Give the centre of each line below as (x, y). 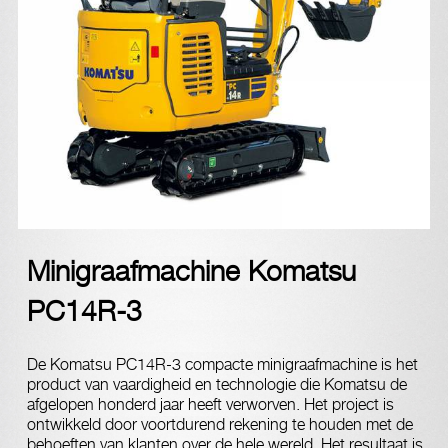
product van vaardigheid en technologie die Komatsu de (217, 384)
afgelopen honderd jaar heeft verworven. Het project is (210, 404)
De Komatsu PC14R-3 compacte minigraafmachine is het (222, 364)
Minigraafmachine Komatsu (191, 270)
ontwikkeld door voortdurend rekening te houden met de (220, 424)
